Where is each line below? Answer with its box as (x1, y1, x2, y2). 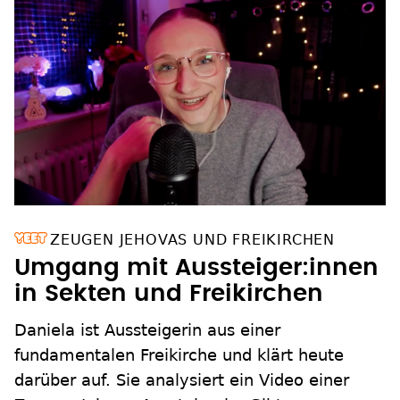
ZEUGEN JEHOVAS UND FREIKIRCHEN (50, 231, 335, 249)
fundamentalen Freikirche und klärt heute (14, 346, 344, 365)
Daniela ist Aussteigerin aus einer (14, 321, 280, 340)
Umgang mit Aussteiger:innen (14, 256, 379, 280)
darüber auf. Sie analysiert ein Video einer (14, 371, 349, 390)
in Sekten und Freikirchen (14, 282, 323, 306)
